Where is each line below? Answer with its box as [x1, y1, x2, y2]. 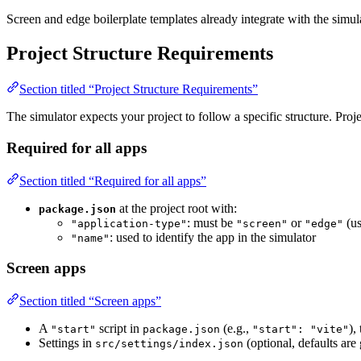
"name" [71, 231, 110, 244]
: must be [187, 215, 236, 230]
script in [96, 321, 143, 335]
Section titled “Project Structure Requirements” [19, 82, 258, 97]
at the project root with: [116, 201, 237, 215]
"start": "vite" [252, 322, 349, 335]
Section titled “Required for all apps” [19, 173, 206, 188]
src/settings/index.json [95, 337, 243, 350]
